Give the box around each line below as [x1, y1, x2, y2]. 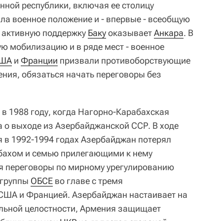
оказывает [106, 28, 154, 38]
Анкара [154, 28, 184, 38]
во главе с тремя [53, 176, 123, 186]
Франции [21, 55, 58, 66]
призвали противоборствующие [58, 55, 190, 66]
